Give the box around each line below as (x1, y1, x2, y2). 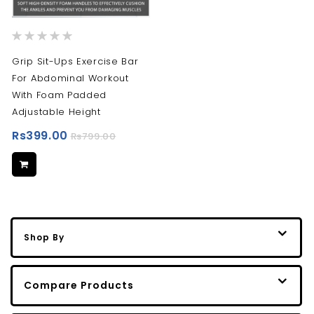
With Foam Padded (12, 88, 107, 102)
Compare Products (24, 278, 134, 293)
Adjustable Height (12, 105, 101, 119)
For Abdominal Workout (12, 71, 129, 86)
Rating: (11, 31, 46, 43)
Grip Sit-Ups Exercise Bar (12, 55, 139, 69)
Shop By (24, 231, 64, 244)
